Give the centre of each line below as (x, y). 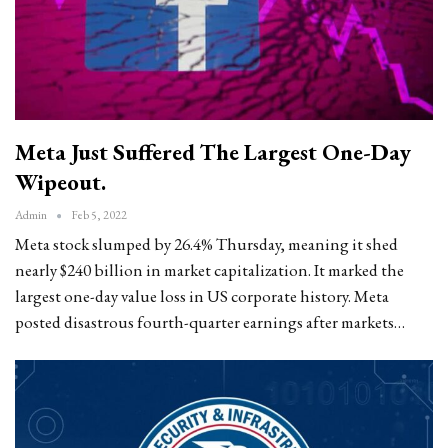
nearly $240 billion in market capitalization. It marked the (209, 270)
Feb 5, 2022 (99, 215)
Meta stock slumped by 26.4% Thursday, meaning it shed (206, 244)
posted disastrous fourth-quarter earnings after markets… (210, 322)
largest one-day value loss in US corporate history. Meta (202, 296)
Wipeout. (60, 182)
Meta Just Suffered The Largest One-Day (213, 152)
